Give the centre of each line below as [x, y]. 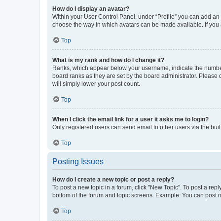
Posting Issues [78, 161]
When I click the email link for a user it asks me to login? [130, 119]
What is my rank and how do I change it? [108, 60]
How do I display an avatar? [91, 9]
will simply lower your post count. [96, 84]
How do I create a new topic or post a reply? [113, 179]
